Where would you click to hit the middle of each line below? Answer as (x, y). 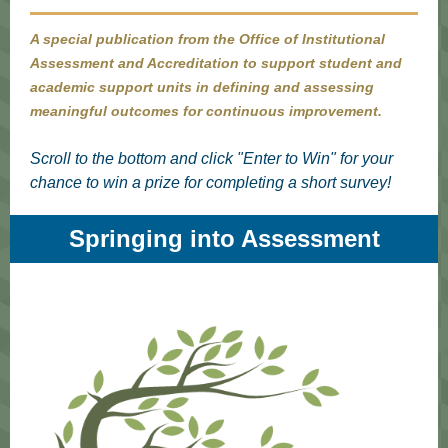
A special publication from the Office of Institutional (207, 39)
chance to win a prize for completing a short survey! (212, 182)
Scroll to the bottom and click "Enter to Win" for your (211, 158)
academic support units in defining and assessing (202, 87)
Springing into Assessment (224, 238)
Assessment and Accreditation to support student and (216, 63)
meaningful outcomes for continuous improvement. (206, 111)
